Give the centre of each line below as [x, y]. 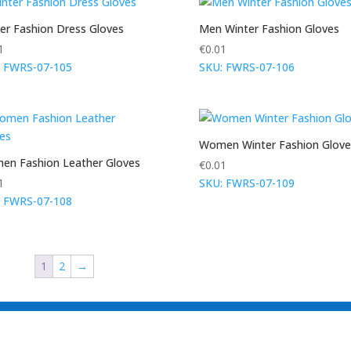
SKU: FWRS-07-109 [246, 183]
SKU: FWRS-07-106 [246, 67]
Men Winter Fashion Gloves [269, 28]
